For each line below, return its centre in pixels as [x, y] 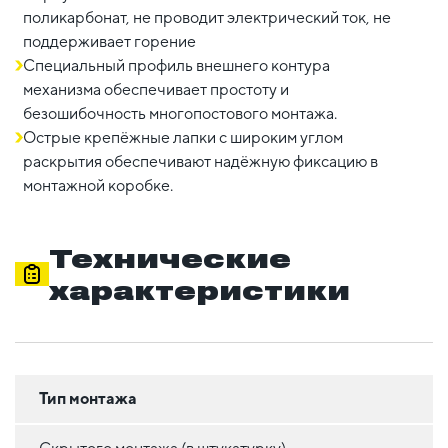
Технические [169, 257]
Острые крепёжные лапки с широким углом [183, 137]
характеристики [199, 289]
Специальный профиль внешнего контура [176, 65]
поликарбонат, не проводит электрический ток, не [207, 17]
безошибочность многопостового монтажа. [180, 113]
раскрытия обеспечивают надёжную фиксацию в [200, 161]
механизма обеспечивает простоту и [156, 89]
